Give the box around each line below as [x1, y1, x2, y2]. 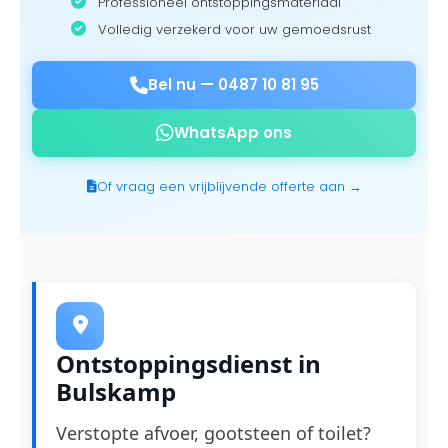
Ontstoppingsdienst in [56, 347, 321, 380]
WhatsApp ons [174, 122, 292, 143]
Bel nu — [147, 74, 218, 95]
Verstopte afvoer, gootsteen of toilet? [56, 421, 371, 445]
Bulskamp [56, 375, 176, 408]
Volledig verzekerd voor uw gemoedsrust [94, 20, 371, 39]
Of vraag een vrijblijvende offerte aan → [96, 177, 362, 196]
